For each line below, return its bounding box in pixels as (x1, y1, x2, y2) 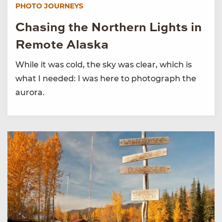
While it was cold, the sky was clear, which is (15, 60, 192, 70)
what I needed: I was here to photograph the (15, 74, 196, 84)
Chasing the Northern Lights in (15, 22, 202, 35)
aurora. (15, 88, 45, 98)
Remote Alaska (15, 39, 109, 52)
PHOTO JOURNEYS (15, 1, 83, 11)
